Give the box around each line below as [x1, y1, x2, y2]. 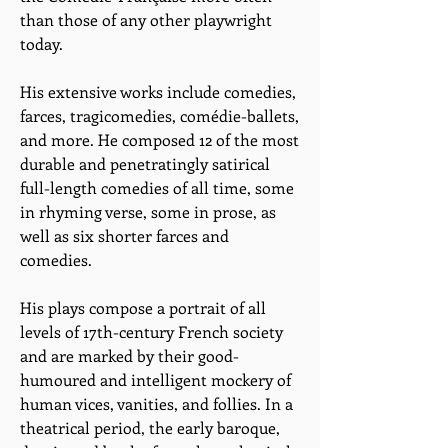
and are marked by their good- [20, 345, 239, 366]
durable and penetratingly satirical [20, 153, 270, 174]
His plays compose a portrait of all [20, 297, 266, 318]
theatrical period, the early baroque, [20, 417, 280, 438]
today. [20, 33, 63, 54]
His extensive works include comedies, [20, 81, 296, 102]
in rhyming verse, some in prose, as [20, 201, 276, 222]
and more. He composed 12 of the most [20, 129, 299, 150]
